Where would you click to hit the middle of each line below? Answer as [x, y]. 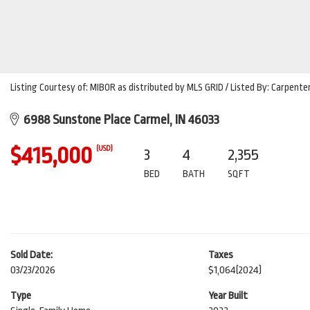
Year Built [228, 296]
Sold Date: [31, 255]
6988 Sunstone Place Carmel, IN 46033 [119, 120]
